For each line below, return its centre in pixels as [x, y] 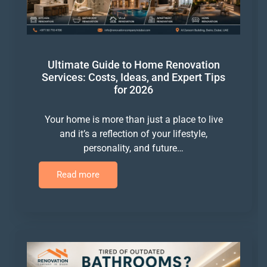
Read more [78, 175]
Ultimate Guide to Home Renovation [133, 65]
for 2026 [133, 90]
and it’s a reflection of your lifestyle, [133, 134]
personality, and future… [133, 148]
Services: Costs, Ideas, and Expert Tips [133, 77]
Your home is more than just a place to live [133, 120]
